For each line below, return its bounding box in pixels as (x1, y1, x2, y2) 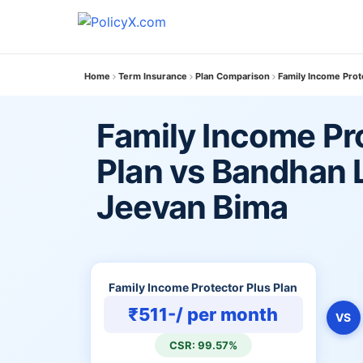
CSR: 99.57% (169, 339, 237, 352)
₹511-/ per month (128, 304, 279, 325)
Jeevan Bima (96, 187, 288, 227)
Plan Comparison (195, 70, 270, 82)
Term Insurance (118, 70, 187, 82)
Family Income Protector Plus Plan (109, 280, 298, 294)
